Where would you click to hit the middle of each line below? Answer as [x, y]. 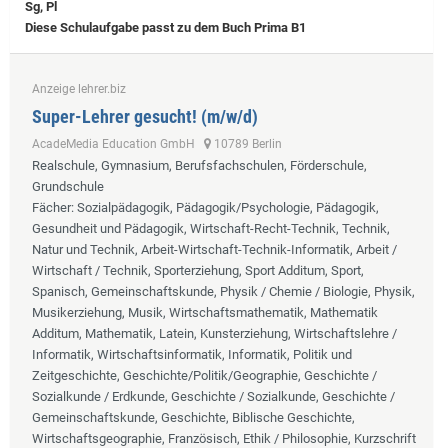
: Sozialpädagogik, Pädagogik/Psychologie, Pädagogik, [225, 207]
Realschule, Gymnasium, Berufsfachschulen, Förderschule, [199, 165]
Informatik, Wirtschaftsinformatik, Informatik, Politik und [192, 354]
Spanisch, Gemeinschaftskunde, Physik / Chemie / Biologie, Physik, [223, 291]
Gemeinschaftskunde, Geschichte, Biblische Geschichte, [193, 417]
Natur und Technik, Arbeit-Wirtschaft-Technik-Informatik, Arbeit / [214, 249]
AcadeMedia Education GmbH [118, 143]
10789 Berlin [246, 143]
